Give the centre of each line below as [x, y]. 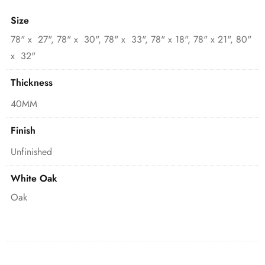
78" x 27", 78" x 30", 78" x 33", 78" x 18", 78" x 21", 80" [131, 40]
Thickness [32, 83]
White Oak [34, 179]
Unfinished [31, 152]
